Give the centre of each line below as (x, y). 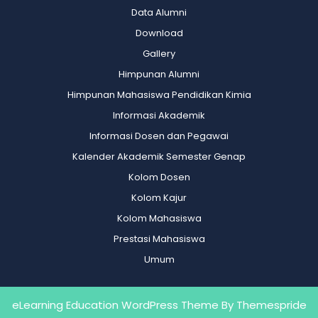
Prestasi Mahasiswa (159, 238)
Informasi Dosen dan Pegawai (159, 136)
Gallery (159, 53)
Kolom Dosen (159, 177)
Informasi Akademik (159, 115)
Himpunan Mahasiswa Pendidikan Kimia (159, 94)
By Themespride (262, 305)
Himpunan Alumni (159, 74)
